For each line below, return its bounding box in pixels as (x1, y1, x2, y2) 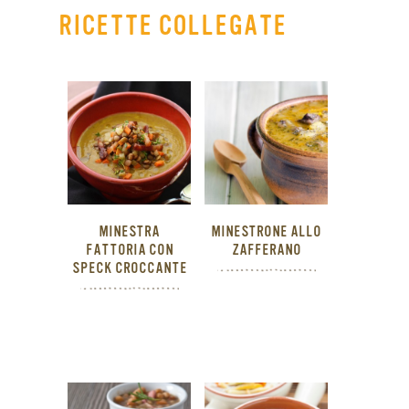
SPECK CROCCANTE (71, 260, 187, 278)
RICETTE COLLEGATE (58, 10, 287, 42)
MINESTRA (99, 224, 160, 241)
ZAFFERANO (231, 242, 301, 259)
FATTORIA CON (85, 242, 173, 259)
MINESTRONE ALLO (211, 224, 321, 241)
